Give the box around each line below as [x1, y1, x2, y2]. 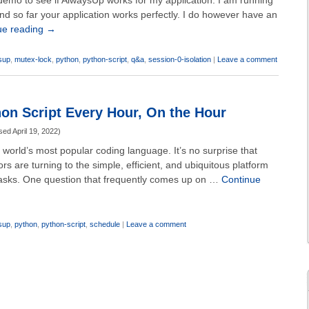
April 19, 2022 [12, 127, 58, 135]
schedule [90, 220, 120, 228]
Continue [221, 174, 261, 185]
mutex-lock [14, 55, 52, 63]
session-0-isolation [148, 55, 211, 63]
